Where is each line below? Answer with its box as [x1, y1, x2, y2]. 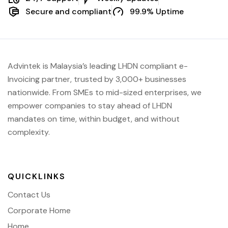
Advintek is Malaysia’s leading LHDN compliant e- [8, 61, 188, 72]
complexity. [8, 127, 50, 138]
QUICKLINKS [8, 170, 66, 182]
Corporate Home [8, 205, 71, 216]
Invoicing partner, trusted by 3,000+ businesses [8, 74, 186, 85]
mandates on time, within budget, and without [8, 113, 180, 125]
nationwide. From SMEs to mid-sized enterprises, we [8, 87, 202, 98]
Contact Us [8, 189, 50, 200]
